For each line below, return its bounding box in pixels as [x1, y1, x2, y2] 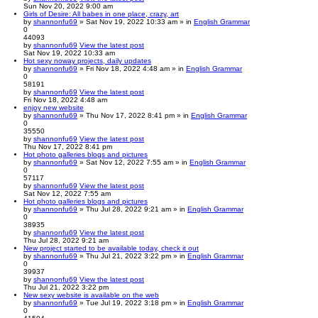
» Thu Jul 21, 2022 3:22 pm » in [77, 251, 187, 260]
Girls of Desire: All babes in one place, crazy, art [23, 9, 179, 18]
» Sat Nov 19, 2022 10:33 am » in [77, 17, 194, 26]
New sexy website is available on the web [23, 290, 159, 299]
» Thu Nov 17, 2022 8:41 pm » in [77, 111, 191, 119]
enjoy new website [23, 103, 84, 111]
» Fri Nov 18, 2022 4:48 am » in [77, 64, 186, 72]
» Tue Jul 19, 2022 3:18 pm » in [77, 298, 187, 307]
